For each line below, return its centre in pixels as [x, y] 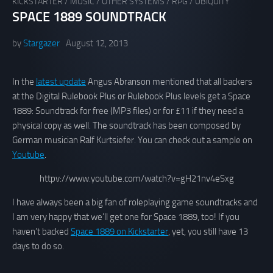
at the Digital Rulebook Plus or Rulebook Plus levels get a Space [131, 97]
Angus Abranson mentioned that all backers [169, 82]
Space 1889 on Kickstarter [119, 232]
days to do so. [38, 246]
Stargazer [41, 44]
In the [24, 82]
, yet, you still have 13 [208, 232]
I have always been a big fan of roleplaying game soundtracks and [135, 203]
